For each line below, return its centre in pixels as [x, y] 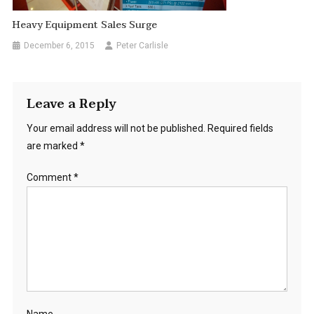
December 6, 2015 [60, 46]
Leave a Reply [71, 104]
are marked [53, 146]
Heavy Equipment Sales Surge [85, 25]
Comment [50, 178]
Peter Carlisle [143, 46]
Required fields [240, 129]
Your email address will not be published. [116, 129]
